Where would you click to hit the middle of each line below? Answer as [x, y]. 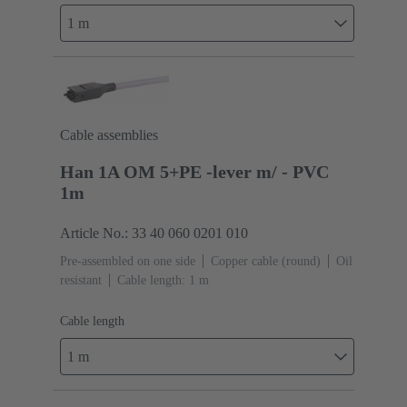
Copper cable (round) [266, 261]
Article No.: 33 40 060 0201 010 [154, 233]
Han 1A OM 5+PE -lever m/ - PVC [194, 171]
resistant [81, 280]
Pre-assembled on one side [128, 261]
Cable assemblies [109, 134]
